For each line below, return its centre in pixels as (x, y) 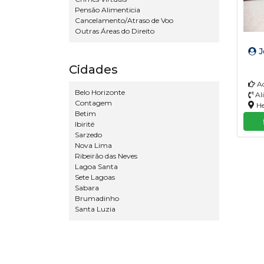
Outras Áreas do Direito (115, 31)
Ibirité (85, 124)
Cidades (93, 70)
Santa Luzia (95, 209)
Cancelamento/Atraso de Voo (124, 20)
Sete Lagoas (95, 177)
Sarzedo (88, 135)
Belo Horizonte (100, 92)
